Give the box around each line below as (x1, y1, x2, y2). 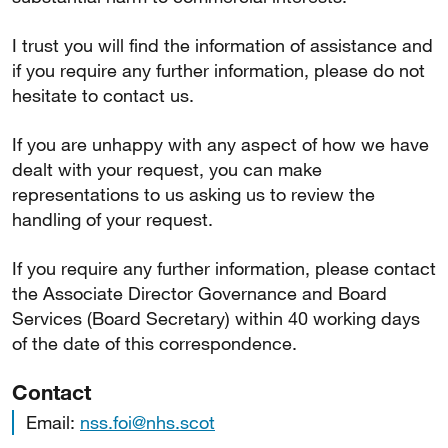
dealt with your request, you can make (12, 158, 322, 180)
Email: (26, 411, 80, 433)
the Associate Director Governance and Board (12, 282, 387, 304)
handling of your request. (12, 208, 213, 230)
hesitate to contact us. (12, 84, 194, 106)
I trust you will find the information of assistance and (12, 34, 433, 56)
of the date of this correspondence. (12, 332, 297, 354)
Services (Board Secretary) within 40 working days (12, 307, 420, 329)
